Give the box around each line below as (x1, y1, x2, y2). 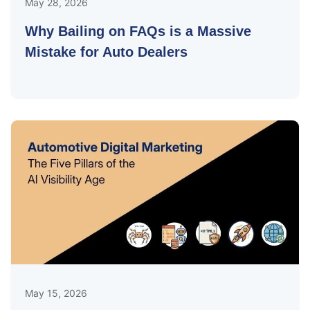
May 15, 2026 (25, 286, 87, 299)
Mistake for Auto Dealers (25, 44, 188, 60)
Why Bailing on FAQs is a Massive (25, 23, 251, 39)
